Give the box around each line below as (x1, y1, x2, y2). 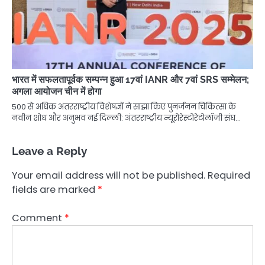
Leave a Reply (12, 144, 87, 157)
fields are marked (12, 182, 98, 196)
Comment (12, 211, 64, 225)
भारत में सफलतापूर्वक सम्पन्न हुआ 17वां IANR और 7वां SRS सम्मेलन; (12, 73, 249, 85)
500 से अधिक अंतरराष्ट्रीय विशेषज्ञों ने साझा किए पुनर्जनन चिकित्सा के (12, 101, 236, 112)
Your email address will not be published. (12, 168, 205, 182)
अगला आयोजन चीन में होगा (12, 85, 102, 97)
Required (208, 168, 250, 182)
